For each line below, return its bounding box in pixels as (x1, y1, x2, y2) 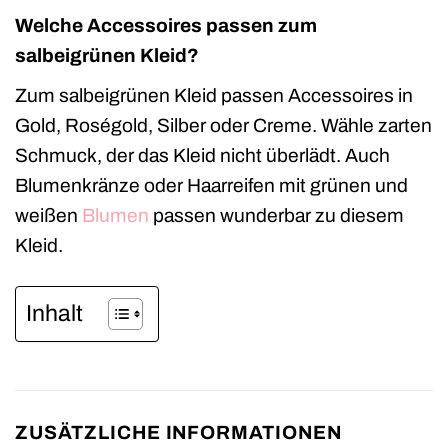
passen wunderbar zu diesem (149, 204, 404, 226)
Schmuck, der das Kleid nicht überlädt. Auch (15, 144, 390, 166)
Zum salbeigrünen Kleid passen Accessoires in (15, 84, 413, 106)
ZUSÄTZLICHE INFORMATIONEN (15, 421, 342, 443)
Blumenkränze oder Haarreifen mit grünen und (15, 174, 408, 196)
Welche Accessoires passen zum (15, 15, 317, 37)
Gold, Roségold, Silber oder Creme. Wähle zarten (15, 114, 432, 136)
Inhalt (26, 300, 83, 326)
